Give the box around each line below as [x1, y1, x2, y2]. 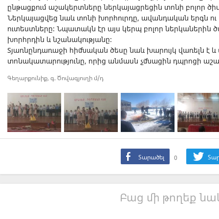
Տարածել [137, 153, 164, 162]
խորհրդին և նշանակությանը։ [7, 35, 112, 44]
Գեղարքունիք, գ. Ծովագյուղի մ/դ [7, 74, 104, 83]
